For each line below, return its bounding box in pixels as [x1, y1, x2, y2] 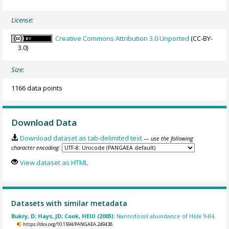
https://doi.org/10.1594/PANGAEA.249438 [22, 221, 112, 228]
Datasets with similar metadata [11, 198, 128, 208]
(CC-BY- [189, 34, 213, 43]
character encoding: [11, 143, 61, 151]
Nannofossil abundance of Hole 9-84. [117, 212, 216, 220]
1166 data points [11, 83, 63, 93]
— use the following [143, 134, 193, 142]
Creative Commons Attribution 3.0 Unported [55, 34, 190, 43]
